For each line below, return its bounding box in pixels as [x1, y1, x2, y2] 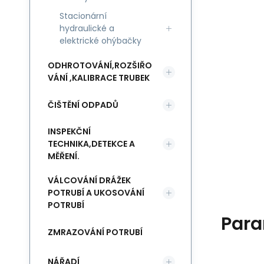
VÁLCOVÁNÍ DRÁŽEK [48, 174, 131, 186]
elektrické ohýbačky [60, 35, 141, 47]
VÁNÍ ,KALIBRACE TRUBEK [48, 72, 150, 84]
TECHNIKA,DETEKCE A [48, 138, 135, 150]
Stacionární [60, 10, 107, 22]
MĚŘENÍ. [48, 150, 80, 162]
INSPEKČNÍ [48, 126, 91, 137]
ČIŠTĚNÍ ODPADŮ [48, 98, 118, 111]
